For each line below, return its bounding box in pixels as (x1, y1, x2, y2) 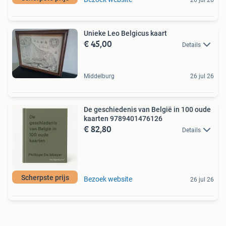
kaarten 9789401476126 (84, 114, 162, 123)
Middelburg (84, 72, 115, 80)
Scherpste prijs (21, 173, 69, 182)
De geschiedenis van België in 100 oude (84, 105, 211, 114)
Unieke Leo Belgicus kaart (84, 29, 167, 37)
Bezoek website (84, 175, 132, 183)
